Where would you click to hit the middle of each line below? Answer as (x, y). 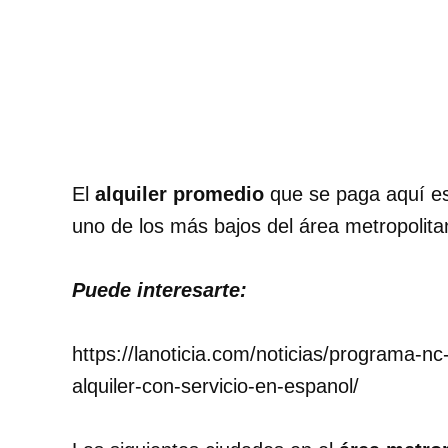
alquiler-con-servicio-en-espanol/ (215, 386)
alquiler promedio (182, 194)
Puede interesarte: (159, 290)
